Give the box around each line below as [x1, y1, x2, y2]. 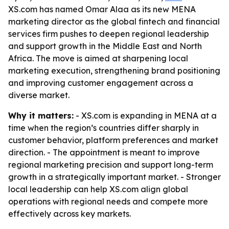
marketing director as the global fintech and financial [8, 16, 220, 27]
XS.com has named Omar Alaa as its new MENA [8, 4, 196, 14]
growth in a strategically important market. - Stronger [8, 172, 221, 182]
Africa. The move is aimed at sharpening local [8, 53, 188, 63]
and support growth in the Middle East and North [8, 41, 202, 51]
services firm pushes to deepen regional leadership [8, 29, 209, 39]
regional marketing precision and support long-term [8, 159, 213, 170]
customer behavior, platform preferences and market [8, 135, 218, 145]
